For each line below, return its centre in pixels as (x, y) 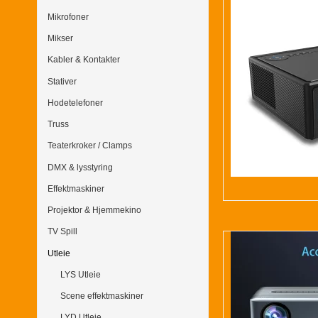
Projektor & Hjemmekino (94, 210)
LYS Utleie (80, 274)
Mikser (60, 39)
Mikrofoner (68, 17)
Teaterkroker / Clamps (90, 146)
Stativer (62, 81)
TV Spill (62, 232)
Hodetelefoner (75, 103)
